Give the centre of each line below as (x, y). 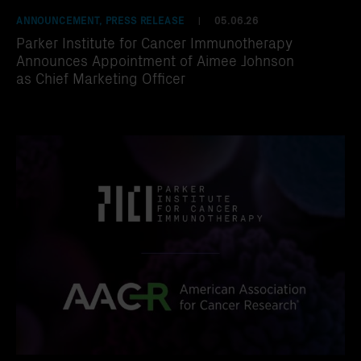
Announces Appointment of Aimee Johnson (155, 60)
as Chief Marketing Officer (101, 77)
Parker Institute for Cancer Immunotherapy (154, 42)
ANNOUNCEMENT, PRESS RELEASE (100, 19)
